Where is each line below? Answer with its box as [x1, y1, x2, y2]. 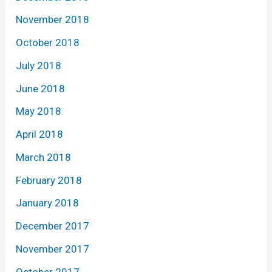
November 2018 [16, 13, 90, 26]
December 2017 [16, 220, 90, 233]
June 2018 [16, 82, 66, 95]
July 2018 [16, 59, 62, 72]
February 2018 [16, 174, 83, 186]
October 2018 [16, 36, 80, 49]
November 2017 [16, 242, 90, 255]
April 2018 [16, 128, 64, 141]
